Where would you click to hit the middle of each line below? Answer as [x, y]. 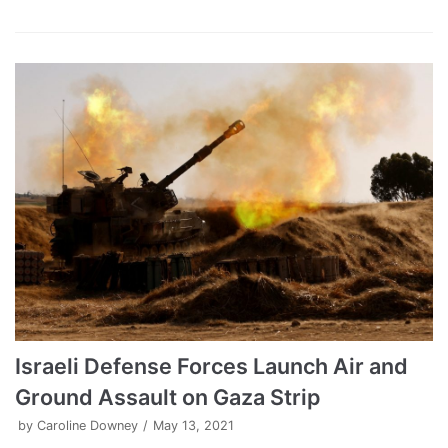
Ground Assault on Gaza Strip [167, 397]
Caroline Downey [87, 426]
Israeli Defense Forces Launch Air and [211, 366]
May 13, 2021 [193, 426]
